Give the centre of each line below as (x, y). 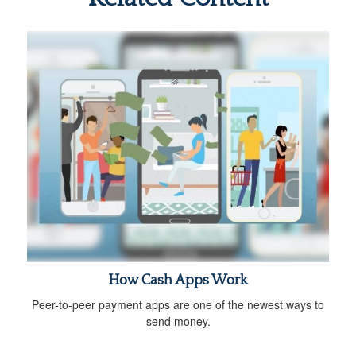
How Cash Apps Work (178, 281)
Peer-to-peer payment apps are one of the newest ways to (178, 305)
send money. (178, 321)
